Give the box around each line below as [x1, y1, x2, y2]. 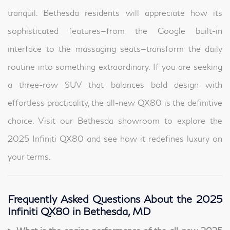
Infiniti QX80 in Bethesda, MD [8, 205, 150, 218]
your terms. [8, 151, 51, 162]
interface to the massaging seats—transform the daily [8, 44, 222, 54]
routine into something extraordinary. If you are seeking [8, 62, 222, 72]
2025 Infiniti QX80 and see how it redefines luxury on [8, 133, 222, 144]
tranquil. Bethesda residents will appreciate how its [8, 8, 222, 18]
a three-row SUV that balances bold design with [8, 80, 222, 90]
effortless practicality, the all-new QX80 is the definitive [8, 98, 222, 108]
